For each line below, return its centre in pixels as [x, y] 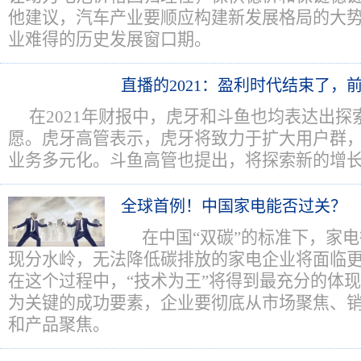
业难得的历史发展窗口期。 [110, 39]
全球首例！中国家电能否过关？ [234, 206]
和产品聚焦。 [59, 325]
